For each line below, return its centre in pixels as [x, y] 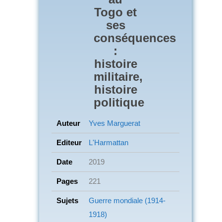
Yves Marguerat [114, 123]
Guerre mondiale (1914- [127, 200]
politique [119, 102]
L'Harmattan [109, 142]
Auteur [68, 123]
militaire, [118, 76]
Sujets [67, 200]
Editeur [69, 142]
